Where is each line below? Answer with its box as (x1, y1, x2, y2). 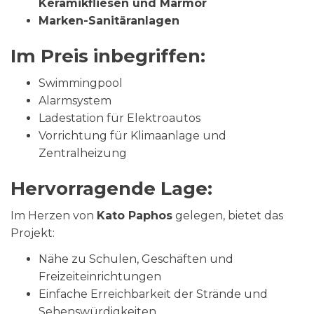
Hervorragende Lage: (11, 177, 212, 200)
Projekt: (11, 226, 55, 240)
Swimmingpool (39, 76, 123, 90)
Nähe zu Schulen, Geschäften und (39, 252, 233, 266)
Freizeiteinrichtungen (39, 270, 161, 283)
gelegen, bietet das (172, 209, 283, 222)
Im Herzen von (11, 209, 97, 222)
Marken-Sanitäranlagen (39, 14, 179, 27)
